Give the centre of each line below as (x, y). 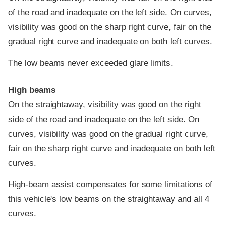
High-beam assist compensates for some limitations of (110, 184)
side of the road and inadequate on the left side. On (104, 120)
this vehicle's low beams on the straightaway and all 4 (109, 199)
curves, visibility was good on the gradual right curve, (108, 134)
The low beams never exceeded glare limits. (91, 63)
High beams (32, 90)
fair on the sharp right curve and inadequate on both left (112, 149)
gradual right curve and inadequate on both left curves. (110, 42)
